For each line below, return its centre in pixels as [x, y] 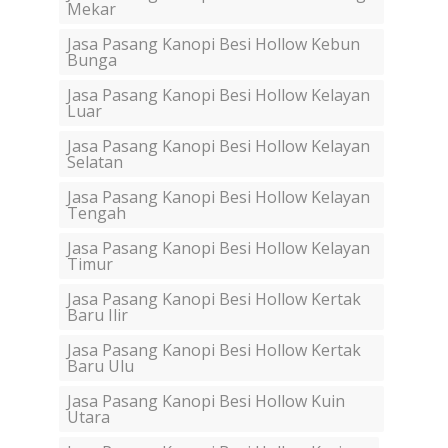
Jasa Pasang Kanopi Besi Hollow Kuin [206, 401]
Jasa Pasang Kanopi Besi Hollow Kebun [213, 44]
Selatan [95, 162]
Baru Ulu [100, 366]
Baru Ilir [97, 315]
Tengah [96, 213]
